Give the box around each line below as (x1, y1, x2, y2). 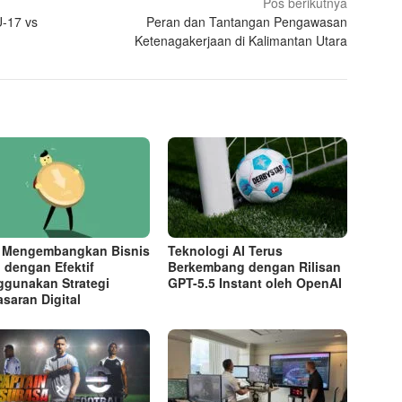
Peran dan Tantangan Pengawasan (146, 13, 348, 31)
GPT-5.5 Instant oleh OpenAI (168, 274, 343, 293)
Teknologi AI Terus (168, 241, 284, 260)
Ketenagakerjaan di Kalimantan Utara (135, 31, 348, 50)
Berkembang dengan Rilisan (168, 258, 342, 276)
